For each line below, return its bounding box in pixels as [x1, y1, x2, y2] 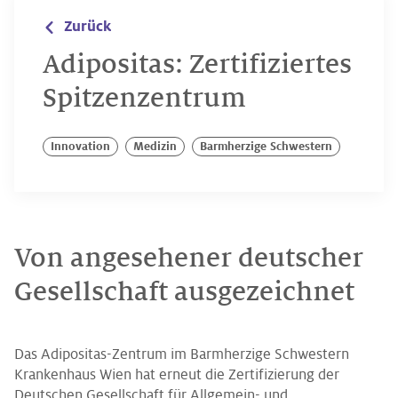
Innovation [51, 140, 110, 153]
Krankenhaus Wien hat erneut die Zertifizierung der [14, 367, 339, 383]
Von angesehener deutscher [14, 244, 363, 273]
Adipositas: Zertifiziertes [43, 51, 352, 79]
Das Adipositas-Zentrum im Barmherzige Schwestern [14, 346, 349, 362]
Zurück [64, 19, 111, 35]
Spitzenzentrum [43, 84, 246, 113]
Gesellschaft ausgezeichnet [14, 278, 354, 306]
